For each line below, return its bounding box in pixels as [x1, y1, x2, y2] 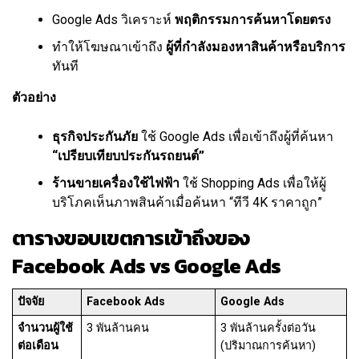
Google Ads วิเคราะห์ [52, 12, 175, 28]
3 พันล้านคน [87, 321, 150, 336]
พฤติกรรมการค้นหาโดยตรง [175, 12, 331, 28]
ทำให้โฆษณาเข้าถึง [52, 39, 166, 55]
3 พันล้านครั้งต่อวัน [220, 321, 317, 336]
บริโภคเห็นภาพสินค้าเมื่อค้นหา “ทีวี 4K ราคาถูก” [52, 195, 322, 211]
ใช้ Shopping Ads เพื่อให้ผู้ [179, 175, 326, 192]
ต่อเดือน [18, 339, 59, 353]
